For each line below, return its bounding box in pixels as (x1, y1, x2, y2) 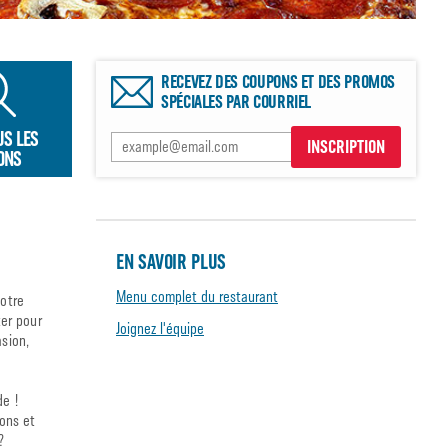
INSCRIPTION (307, 136, 385, 158)
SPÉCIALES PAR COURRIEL (161, 91, 312, 113)
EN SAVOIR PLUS (116, 250, 226, 274)
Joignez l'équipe (116, 319, 204, 338)
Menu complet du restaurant (116, 287, 278, 306)
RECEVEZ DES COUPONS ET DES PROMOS (161, 71, 396, 93)
